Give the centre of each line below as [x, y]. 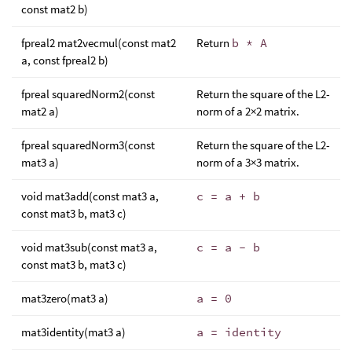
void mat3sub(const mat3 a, [89, 247]
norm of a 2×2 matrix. [248, 111]
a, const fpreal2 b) [65, 60]
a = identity [239, 332]
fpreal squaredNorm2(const [88, 93]
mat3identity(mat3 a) [73, 332]
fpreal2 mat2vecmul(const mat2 [99, 42]
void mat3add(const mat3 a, [90, 196]
